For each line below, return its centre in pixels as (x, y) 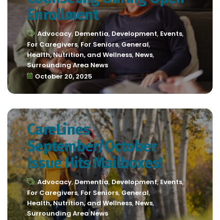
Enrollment (63, 15)
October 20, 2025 (64, 77)
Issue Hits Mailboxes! (95, 163)
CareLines (59, 129)
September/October (92, 146)
